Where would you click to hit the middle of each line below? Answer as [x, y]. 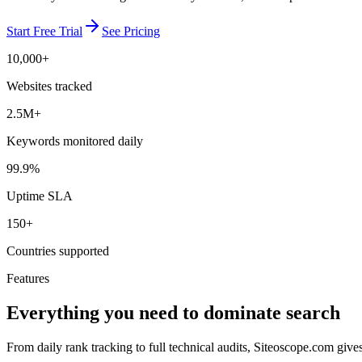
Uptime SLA [40, 196]
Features [28, 279]
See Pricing [131, 32]
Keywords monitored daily [75, 141]
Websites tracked [49, 86]
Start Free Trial [44, 32]
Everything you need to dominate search [173, 312]
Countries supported [58, 251]
